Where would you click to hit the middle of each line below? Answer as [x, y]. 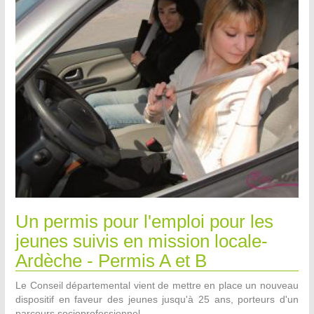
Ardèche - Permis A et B [111, 261]
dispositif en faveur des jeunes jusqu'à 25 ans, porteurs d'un [157, 300]
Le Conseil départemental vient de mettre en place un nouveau [157, 286]
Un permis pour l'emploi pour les [144, 222]
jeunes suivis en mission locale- [142, 241]
